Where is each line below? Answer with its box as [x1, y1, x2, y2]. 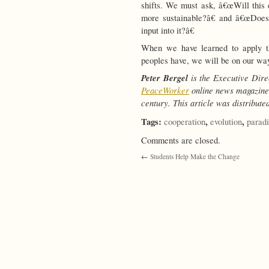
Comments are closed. [141, 134, 220, 146]
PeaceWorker [141, 83, 189, 96]
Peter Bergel [141, 71, 188, 84]
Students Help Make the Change [150, 152, 240, 162]
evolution [210, 115, 242, 127]
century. [141, 96, 173, 109]
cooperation [164, 115, 205, 127]
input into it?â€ [141, 24, 194, 36]
